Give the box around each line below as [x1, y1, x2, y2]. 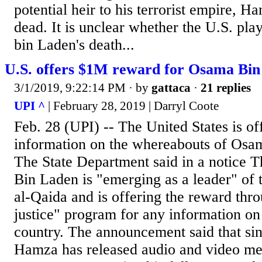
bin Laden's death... [14, 36, 135, 53]
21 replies [201, 80, 251, 95]
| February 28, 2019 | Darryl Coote [45, 99, 219, 113]
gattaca [151, 80, 191, 95]
